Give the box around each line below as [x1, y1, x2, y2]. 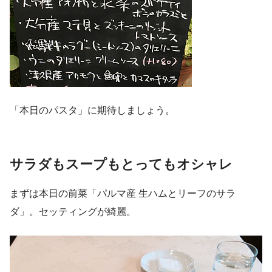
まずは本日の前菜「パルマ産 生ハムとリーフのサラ [10, 188, 236, 199]
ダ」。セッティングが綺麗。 [10, 206, 136, 217]
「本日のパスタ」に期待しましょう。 [10, 105, 175, 116]
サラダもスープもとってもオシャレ [10, 157, 233, 172]
